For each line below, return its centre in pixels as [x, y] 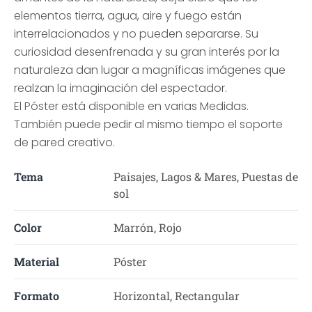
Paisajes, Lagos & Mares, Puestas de [205, 177]
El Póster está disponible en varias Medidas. [131, 106]
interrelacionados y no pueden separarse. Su [136, 34]
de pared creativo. [64, 142]
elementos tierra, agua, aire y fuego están [128, 16]
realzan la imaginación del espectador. [120, 88]
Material [37, 262]
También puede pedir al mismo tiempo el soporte [148, 124]
